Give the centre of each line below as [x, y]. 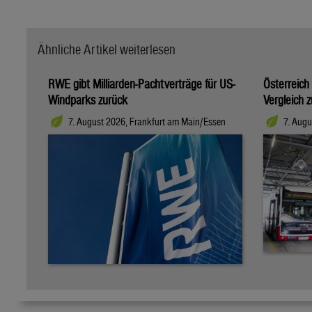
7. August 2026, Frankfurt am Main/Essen [147, 122]
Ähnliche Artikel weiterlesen [107, 49]
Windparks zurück [88, 100]
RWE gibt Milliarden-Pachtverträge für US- [142, 84]
